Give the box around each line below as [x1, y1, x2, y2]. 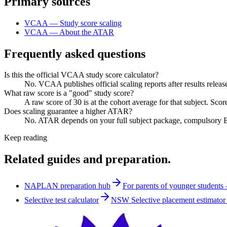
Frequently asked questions [4, 47, 145, 60]
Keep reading [4, 133, 47, 142]
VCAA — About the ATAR [24, 27, 114, 36]
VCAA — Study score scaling [24, 18, 122, 27]
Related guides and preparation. [4, 153, 171, 166]
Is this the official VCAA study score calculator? [4, 70, 159, 80]
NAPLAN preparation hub [24, 181, 110, 191]
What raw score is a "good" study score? [4, 89, 134, 98]
